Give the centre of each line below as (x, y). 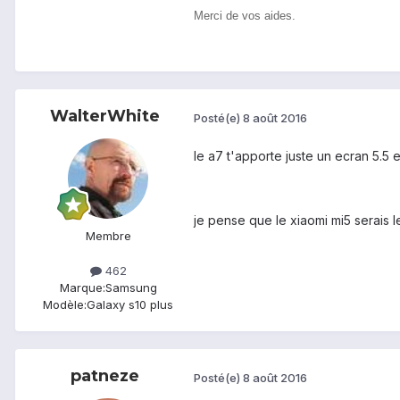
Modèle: (65, 305)
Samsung (131, 288)
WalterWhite (104, 117)
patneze (104, 376)
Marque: (82, 288)
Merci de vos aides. (245, 15)
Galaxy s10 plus (130, 305)
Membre (108, 236)
